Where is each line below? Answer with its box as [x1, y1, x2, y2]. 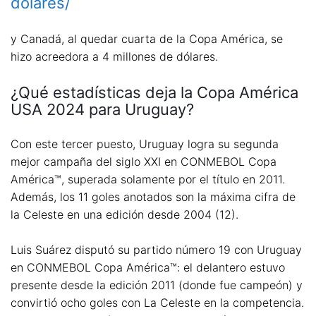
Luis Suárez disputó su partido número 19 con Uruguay [11, 243, 302, 257]
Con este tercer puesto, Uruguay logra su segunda [11, 136, 279, 151]
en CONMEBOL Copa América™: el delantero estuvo [11, 260, 285, 275]
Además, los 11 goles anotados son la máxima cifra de [11, 189, 296, 204]
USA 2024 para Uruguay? [11, 99, 194, 119]
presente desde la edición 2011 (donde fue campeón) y [11, 278, 303, 293]
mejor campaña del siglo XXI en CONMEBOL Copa [11, 154, 276, 169]
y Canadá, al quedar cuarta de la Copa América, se [11, 31, 283, 46]
